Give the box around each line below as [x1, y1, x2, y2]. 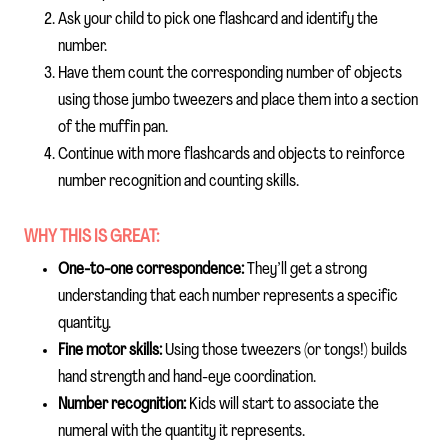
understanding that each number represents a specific [58, 288, 398, 306]
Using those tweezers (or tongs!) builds [162, 342, 407, 360]
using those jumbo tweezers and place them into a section [58, 91, 418, 109]
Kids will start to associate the [186, 396, 379, 414]
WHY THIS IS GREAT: [24, 228, 159, 246]
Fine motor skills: [58, 342, 162, 360]
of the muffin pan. [58, 118, 168, 136]
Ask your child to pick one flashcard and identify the [58, 10, 378, 28]
